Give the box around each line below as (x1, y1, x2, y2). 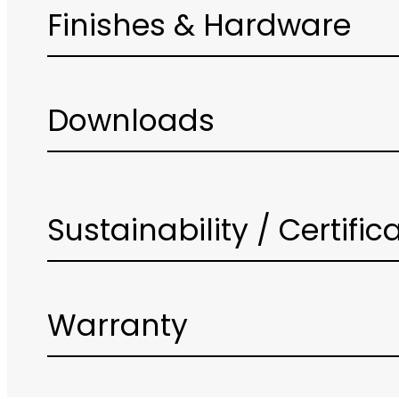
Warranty (46, 313, 188, 344)
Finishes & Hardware (46, 13, 351, 44)
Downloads (46, 109, 215, 139)
